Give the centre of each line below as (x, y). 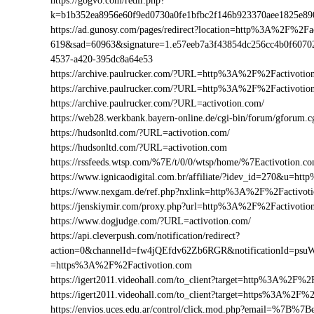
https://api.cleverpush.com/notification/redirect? (145, 236)
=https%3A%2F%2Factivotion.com (121, 265)
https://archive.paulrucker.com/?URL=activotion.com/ (157, 103)
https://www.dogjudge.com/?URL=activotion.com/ (151, 221)
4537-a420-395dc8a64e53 (102, 59)
